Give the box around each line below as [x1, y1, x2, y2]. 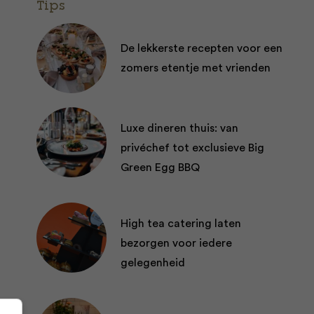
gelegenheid [121, 257, 185, 268]
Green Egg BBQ [121, 162, 200, 173]
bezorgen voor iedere [121, 238, 232, 249]
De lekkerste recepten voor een [121, 43, 282, 54]
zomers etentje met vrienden [121, 62, 271, 74]
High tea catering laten [121, 218, 241, 229]
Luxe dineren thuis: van [121, 123, 238, 134]
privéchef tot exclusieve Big [121, 142, 264, 153]
